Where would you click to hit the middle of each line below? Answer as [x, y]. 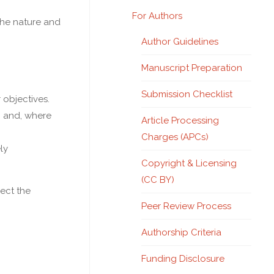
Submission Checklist [187, 94]
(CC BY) [158, 180]
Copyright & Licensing [189, 163]
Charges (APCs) [175, 137]
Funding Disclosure [183, 258]
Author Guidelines [180, 41]
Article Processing [180, 120]
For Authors [157, 16]
